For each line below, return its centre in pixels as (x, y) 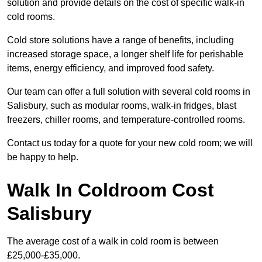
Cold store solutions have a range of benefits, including (120, 40)
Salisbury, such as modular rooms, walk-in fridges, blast (122, 106)
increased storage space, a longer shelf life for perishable (125, 54)
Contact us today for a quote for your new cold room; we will (130, 143)
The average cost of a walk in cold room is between (113, 242)
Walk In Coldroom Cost (111, 190)
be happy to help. (43, 157)
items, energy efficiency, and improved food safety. (111, 68)
